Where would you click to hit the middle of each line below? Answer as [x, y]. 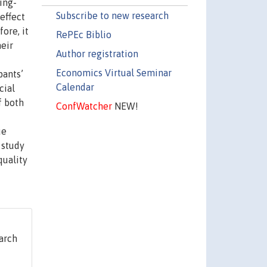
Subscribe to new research [112, 15]
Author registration [97, 53]
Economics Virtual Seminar [114, 72]
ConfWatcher [84, 106]
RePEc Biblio [83, 34]
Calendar [75, 87]
